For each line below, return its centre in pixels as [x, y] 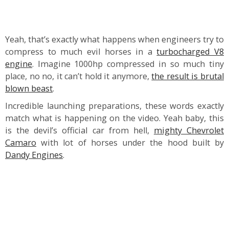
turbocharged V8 [190, 52]
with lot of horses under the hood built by [130, 143]
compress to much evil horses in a [81, 52]
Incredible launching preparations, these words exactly [114, 106]
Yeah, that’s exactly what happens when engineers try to [114, 39]
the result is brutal [188, 76]
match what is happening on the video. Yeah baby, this [114, 118]
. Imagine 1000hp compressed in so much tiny [128, 64]
